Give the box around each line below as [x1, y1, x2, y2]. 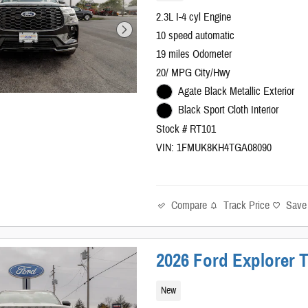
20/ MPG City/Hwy [156, 65, 231, 80]
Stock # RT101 [156, 122, 217, 136]
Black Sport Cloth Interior [177, 103, 278, 118]
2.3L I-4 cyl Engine [156, 10, 232, 24]
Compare [171, 198, 208, 212]
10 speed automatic [156, 28, 235, 43]
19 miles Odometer [156, 47, 232, 61]
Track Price [223, 199, 270, 213]
